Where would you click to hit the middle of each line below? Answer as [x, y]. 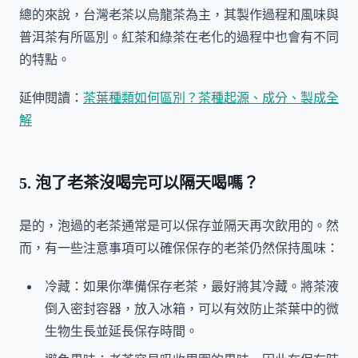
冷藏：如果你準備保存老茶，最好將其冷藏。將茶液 [192, 286]
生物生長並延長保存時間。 [121, 331]
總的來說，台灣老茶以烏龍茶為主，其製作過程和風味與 [179, 14]
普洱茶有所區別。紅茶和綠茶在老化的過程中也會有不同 [179, 37]
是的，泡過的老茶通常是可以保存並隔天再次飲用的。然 [179, 225]
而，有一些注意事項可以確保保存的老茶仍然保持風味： [179, 248]
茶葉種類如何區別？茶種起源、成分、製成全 [211, 97]
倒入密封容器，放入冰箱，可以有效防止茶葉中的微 [192, 308]
